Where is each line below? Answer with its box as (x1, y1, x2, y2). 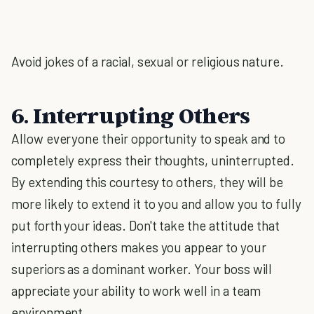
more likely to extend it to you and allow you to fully (11, 196, 301, 212)
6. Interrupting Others (11, 102, 250, 128)
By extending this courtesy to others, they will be (11, 174, 284, 190)
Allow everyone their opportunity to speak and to (11, 130, 286, 146)
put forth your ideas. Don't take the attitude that (11, 217, 280, 233)
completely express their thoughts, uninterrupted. (11, 152, 295, 168)
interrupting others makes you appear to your (11, 239, 266, 255)
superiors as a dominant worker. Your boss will (11, 261, 273, 277)
